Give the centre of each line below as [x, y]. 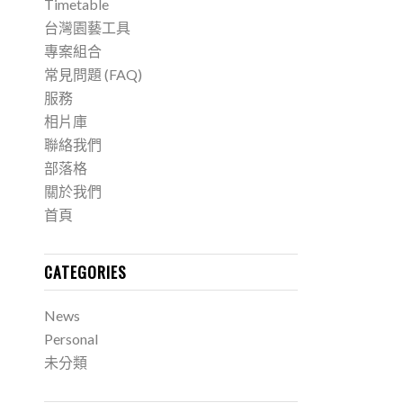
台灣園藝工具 [87, 27]
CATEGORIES [85, 272]
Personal [71, 339]
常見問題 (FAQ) [93, 74]
